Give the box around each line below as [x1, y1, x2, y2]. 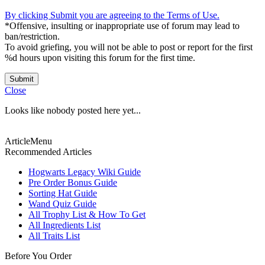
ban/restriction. [5, 31, 60, 41]
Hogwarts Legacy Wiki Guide [28, 167, 141, 177]
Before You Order [5, 251, 72, 261]
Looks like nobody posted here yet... [5, 105, 141, 115]
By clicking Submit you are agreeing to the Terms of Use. [5, 10, 219, 20]
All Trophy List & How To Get [28, 209, 146, 219]
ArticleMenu [5, 136, 52, 146]
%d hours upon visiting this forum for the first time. [5, 53, 195, 63]
